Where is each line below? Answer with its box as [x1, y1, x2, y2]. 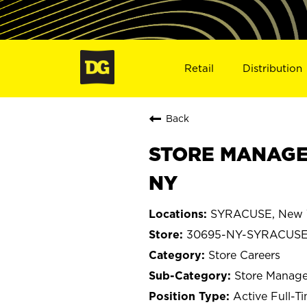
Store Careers [208, 248, 280, 261]
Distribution [243, 62, 303, 74]
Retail [184, 62, 214, 74]
